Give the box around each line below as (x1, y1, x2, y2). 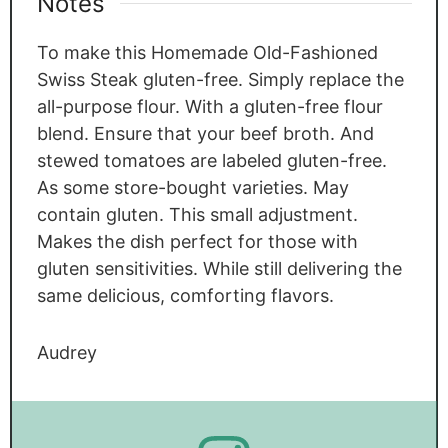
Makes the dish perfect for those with (36, 230, 358, 252)
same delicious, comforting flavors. (36, 284, 334, 306)
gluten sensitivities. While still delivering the (36, 257, 402, 279)
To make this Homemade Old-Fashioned (36, 41, 378, 63)
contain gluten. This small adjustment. (36, 203, 358, 225)
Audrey (36, 341, 97, 363)
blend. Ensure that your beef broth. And (36, 122, 374, 144)
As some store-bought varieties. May (36, 176, 349, 198)
